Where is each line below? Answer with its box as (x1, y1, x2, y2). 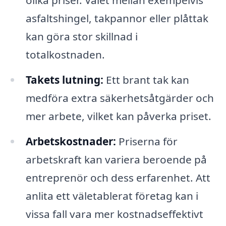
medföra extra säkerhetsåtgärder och (25, 90, 214, 105)
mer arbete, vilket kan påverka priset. (25, 108, 211, 123)
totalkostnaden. (25, 47, 105, 62)
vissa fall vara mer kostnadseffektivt (25, 206, 203, 221)
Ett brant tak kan (103, 72, 189, 87)
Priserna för (116, 134, 178, 148)
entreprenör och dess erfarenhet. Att (25, 170, 210, 185)
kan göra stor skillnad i (25, 29, 138, 44)
